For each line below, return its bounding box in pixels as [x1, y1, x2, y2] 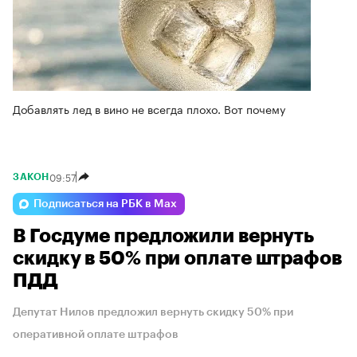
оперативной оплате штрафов [13, 328, 178, 340]
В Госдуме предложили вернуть [13, 226, 315, 245]
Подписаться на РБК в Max [33, 198, 177, 210]
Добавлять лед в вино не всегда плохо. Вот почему [13, 99, 285, 117]
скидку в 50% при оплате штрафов [13, 248, 342, 268]
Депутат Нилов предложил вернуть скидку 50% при [13, 306, 293, 318]
